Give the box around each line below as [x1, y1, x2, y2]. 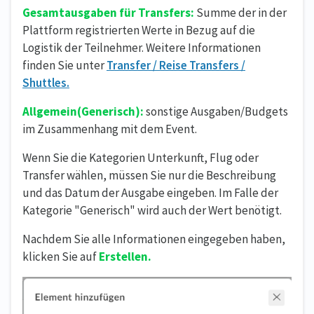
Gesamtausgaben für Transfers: [22, 4, 194, 20]
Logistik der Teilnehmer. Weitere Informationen [22, 39, 261, 55]
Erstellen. [99, 248, 151, 264]
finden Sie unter [22, 57, 107, 73]
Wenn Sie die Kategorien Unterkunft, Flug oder [22, 149, 259, 165]
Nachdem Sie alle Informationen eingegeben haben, [22, 231, 285, 247]
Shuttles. [22, 74, 69, 90]
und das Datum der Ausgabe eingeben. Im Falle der [22, 184, 278, 200]
